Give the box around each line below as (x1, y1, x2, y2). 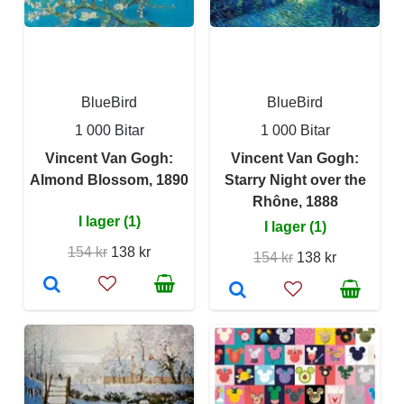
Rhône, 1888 (252, 194, 338, 209)
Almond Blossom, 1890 (30, 172, 188, 188)
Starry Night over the (224, 172, 366, 188)
